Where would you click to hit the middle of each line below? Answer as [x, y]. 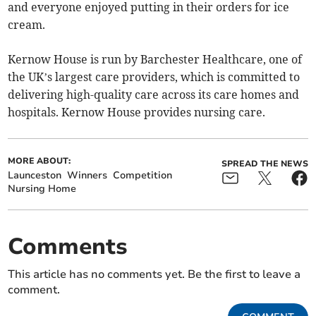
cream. [27, 25]
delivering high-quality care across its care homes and [154, 95]
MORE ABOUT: [39, 161]
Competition [143, 176]
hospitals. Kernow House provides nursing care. [137, 113]
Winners [87, 176]
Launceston [35, 176]
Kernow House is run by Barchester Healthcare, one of [155, 60]
